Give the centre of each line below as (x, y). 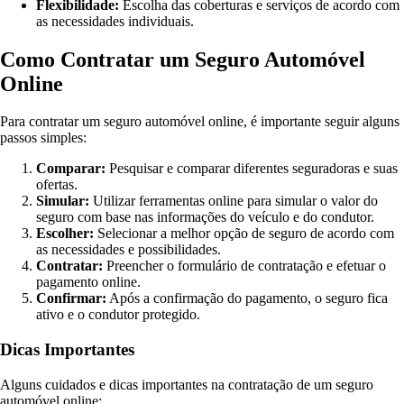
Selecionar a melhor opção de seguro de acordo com (244, 234)
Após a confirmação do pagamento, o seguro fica (247, 298)
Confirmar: (71, 298)
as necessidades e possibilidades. (129, 250)
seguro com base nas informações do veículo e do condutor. (205, 217)
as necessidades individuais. (115, 21)
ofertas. (57, 185)
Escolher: (65, 234)
